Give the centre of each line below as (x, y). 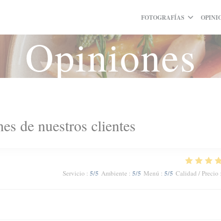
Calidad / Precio (197, 173)
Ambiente (114, 173)
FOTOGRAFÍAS (163, 17)
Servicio (74, 173)
